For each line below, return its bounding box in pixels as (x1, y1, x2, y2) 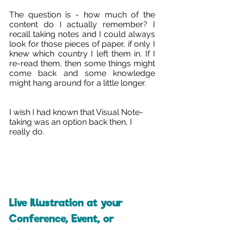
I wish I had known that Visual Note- (9, 107, 143, 117)
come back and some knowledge (9, 68, 155, 78)
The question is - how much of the (9, 10, 155, 20)
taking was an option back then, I (9, 117, 134, 127)
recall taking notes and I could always (9, 29, 155, 39)
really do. (9, 127, 46, 137)
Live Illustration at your (9, 197, 126, 209)
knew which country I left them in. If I (9, 49, 155, 59)
